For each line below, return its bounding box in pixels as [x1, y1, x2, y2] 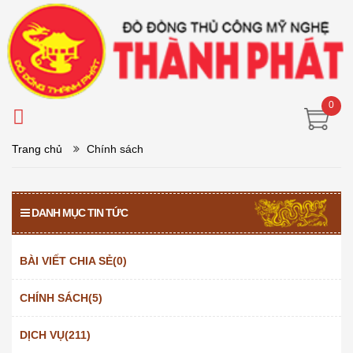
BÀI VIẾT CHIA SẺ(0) [20, 254, 127, 267]
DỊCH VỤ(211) [20, 328, 91, 341]
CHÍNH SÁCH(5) [20, 291, 102, 304]
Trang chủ [12, 142, 62, 155]
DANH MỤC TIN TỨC [32, 206, 128, 219]
